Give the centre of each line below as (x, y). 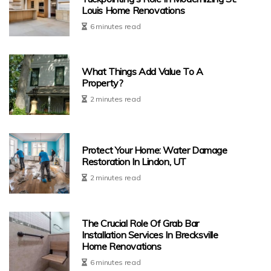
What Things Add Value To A (142, 72)
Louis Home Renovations (133, 10)
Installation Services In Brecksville (150, 234)
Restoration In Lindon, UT (134, 162)
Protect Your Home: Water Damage (155, 150)
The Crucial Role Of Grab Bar (140, 223)
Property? (103, 83)
